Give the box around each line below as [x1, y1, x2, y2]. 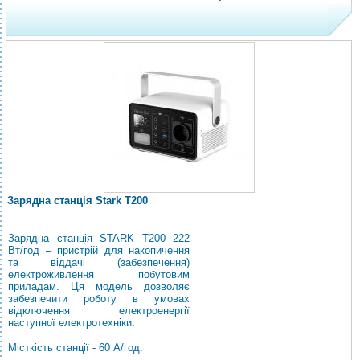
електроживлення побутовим [8, 268, 190, 280]
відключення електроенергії [8, 305, 190, 317]
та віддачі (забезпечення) [8, 256, 190, 268]
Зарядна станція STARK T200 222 [8, 232, 190, 244]
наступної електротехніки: [8, 317, 135, 329]
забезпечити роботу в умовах [8, 292, 190, 305]
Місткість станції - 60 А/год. [8, 342, 143, 354]
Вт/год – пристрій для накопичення [8, 244, 190, 256]
